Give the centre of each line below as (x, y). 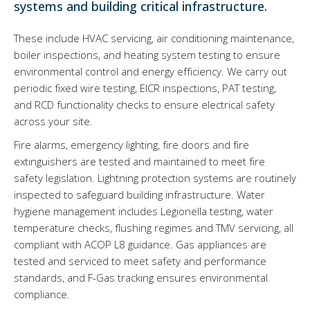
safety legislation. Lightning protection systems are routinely (155, 178)
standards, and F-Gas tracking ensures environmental (141, 277)
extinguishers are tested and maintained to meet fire (139, 161)
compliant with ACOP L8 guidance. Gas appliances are (140, 244)
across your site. (53, 121)
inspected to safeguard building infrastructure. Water (139, 194)
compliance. (42, 294)
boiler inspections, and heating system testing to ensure (147, 55)
